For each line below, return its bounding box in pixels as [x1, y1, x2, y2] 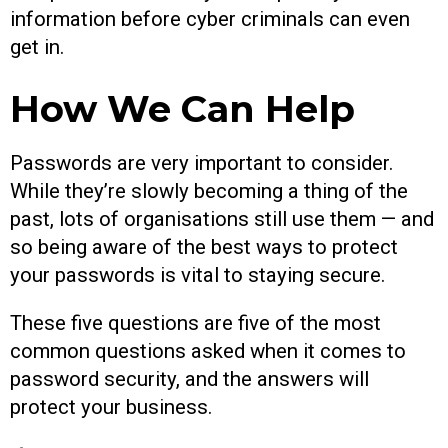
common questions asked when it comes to [10, 339, 406, 364]
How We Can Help [10, 85, 355, 131]
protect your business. [10, 395, 213, 420]
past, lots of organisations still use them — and [10, 206, 434, 231]
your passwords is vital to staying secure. [10, 262, 391, 287]
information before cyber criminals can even [10, 7, 410, 31]
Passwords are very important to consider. [10, 150, 394, 175]
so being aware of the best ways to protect [10, 234, 398, 259]
